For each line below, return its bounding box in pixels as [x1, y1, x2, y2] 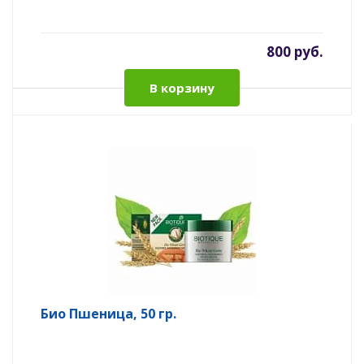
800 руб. [266, 42, 323, 61]
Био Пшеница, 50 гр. [41, 305, 176, 323]
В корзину [149, 80, 214, 96]
